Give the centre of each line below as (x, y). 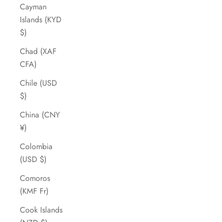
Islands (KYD (41, 20)
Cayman (33, 7)
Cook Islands (41, 210)
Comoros (35, 178)
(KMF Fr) (34, 191)
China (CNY (40, 115)
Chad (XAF (38, 52)
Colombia (36, 147)
